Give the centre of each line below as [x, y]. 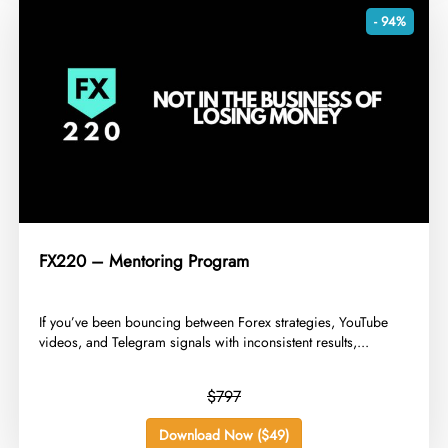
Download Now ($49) [224, 434]
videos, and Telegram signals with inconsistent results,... [204, 341]
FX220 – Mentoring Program [144, 260]
